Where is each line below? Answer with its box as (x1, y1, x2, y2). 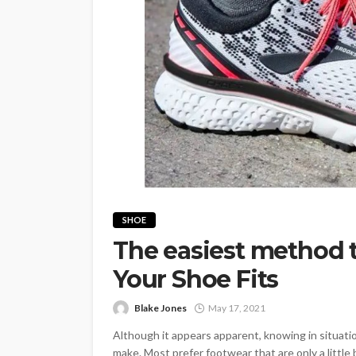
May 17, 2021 (208, 302, 265, 314)
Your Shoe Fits (113, 265, 279, 294)
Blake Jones (134, 302, 187, 314)
